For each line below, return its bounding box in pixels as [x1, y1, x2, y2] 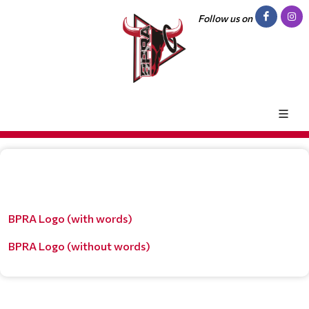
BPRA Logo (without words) [8, 239, 150, 252]
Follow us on [198, 12, 252, 24]
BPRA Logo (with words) [8, 211, 132, 225]
